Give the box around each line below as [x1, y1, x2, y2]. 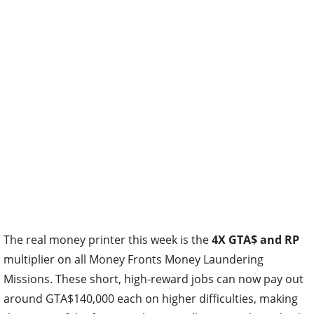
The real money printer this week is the [4, 232, 212, 247]
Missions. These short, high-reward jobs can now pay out [4, 271, 303, 287]
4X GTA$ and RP [212, 232, 299, 247]
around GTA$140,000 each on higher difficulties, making [4, 291, 298, 306]
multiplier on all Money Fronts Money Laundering [4, 252, 264, 267]
